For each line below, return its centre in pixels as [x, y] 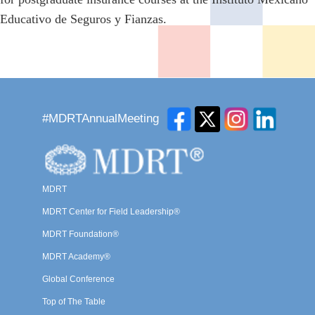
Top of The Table [74, 301]
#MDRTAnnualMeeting [101, 119]
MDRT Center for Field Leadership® [111, 211]
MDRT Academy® [76, 256]
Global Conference [78, 279]
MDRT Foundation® [81, 234]
